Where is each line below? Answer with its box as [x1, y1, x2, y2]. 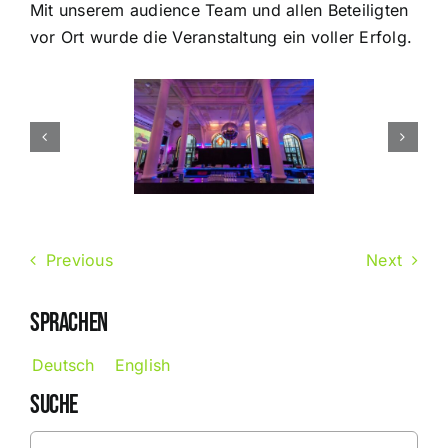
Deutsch [31, 355, 95, 376]
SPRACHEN [29, 307, 108, 340]
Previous [45, 250, 113, 271]
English [114, 355, 171, 376]
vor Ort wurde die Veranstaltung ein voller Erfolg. [29, 27, 412, 48]
